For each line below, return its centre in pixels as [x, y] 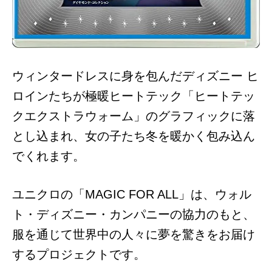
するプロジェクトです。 [79, 254]
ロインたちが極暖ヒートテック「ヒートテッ [134, 96]
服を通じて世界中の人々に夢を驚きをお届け [134, 234]
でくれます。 [49, 156]
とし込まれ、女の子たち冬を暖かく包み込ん [134, 136]
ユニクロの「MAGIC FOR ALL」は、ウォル [132, 194]
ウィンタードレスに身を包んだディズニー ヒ [135, 76]
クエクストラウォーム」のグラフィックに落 [134, 116]
